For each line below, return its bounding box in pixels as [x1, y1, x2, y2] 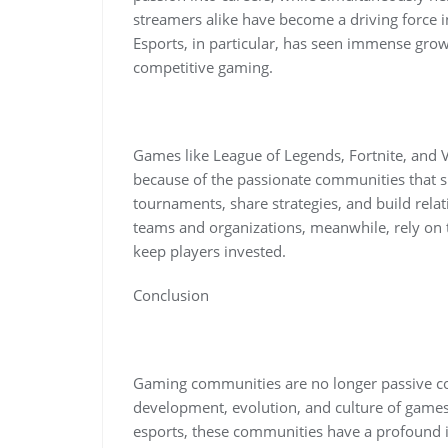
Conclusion [133, 284, 209, 305]
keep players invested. [133, 240, 286, 261]
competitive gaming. [133, 56, 273, 77]
